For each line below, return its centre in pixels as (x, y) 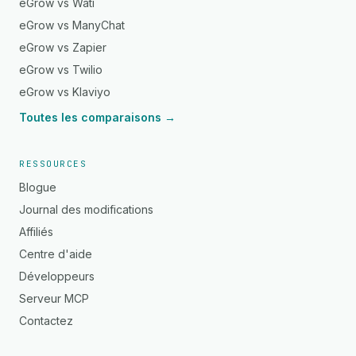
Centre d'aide (56, 254)
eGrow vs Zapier (63, 47)
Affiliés (36, 232)
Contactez (46, 321)
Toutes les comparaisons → (97, 117)
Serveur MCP (54, 298)
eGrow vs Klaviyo (65, 92)
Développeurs (57, 276)
